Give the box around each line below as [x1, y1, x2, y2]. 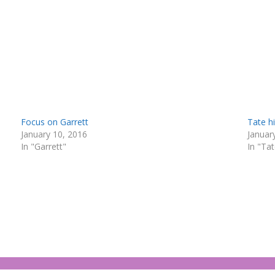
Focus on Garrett [20, 115, 88, 128]
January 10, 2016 [20, 128, 87, 140]
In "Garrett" [20, 140, 66, 152]
